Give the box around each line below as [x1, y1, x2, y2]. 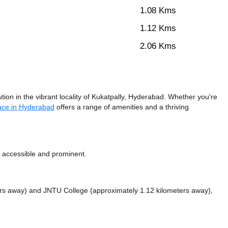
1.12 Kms [140, 23, 176, 34]
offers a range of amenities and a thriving [54, 102, 189, 112]
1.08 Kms [140, 5, 176, 16]
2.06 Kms [140, 41, 176, 52]
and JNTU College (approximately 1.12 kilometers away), [29, 186, 213, 195]
